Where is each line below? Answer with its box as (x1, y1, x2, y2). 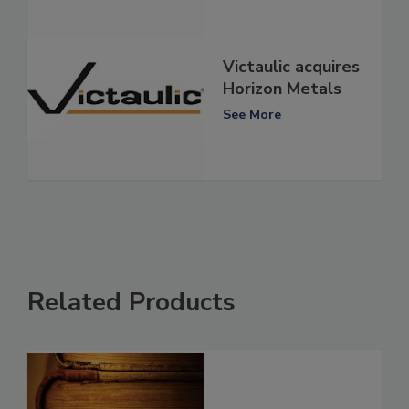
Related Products (27, 285, 236, 320)
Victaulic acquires (223, 55, 360, 78)
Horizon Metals (223, 77, 341, 100)
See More (223, 105, 281, 123)
